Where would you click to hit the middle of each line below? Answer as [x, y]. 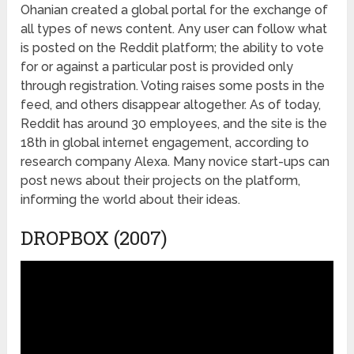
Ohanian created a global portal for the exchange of [175, 9]
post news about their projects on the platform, [161, 180]
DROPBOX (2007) [94, 237]
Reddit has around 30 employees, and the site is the [174, 123]
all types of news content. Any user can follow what [174, 28]
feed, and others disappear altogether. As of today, [171, 104]
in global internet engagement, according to [178, 142]
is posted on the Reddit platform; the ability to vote [173, 47]
